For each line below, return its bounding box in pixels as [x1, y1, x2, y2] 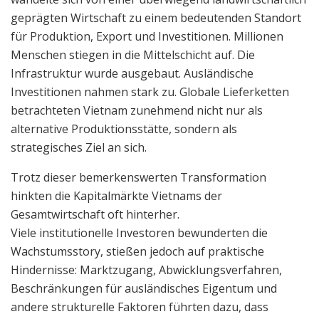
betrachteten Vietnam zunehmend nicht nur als [11, 102, 263, 118]
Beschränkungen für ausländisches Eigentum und [11, 280, 277, 296]
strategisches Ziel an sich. [11, 139, 147, 155]
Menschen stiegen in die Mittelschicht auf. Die [11, 46, 255, 63]
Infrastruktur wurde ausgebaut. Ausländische [11, 65, 253, 81]
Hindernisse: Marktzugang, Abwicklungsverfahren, [11, 261, 282, 278]
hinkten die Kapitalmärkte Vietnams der [11, 187, 222, 204]
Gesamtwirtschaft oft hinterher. [11, 206, 179, 222]
